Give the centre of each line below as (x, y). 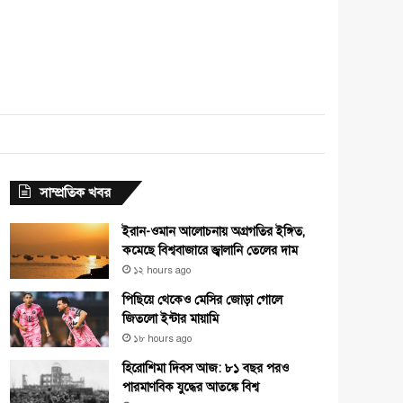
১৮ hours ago (162, 338)
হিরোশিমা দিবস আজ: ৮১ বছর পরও (206, 368)
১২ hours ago (162, 270)
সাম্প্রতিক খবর (75, 192)
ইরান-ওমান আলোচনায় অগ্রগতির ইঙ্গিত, (214, 231)
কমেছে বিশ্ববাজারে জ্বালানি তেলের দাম (210, 250)
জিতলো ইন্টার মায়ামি (170, 318)
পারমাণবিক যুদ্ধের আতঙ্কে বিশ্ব (191, 387)
